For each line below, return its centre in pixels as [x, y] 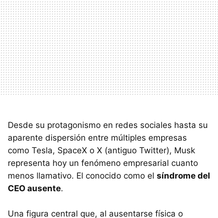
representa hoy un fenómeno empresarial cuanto [103, 163]
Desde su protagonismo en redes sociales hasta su [108, 125]
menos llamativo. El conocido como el [82, 175]
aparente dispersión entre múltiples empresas [97, 137]
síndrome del [183, 175]
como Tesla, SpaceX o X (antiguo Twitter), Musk [101, 150]
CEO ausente [34, 188]
